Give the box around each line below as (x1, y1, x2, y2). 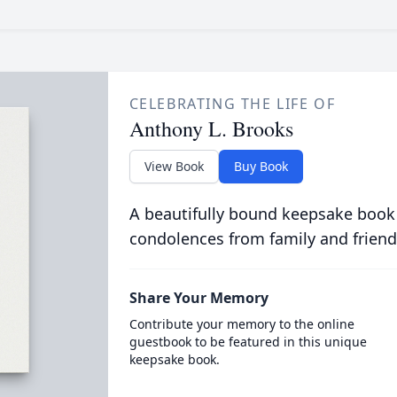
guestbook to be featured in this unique (128, 333, 367, 350)
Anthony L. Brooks (128, 114, 293, 143)
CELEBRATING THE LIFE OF (128, 94, 336, 113)
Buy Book (233, 158, 288, 175)
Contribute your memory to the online (128, 315, 354, 332)
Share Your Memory (128, 288, 269, 307)
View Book (144, 158, 204, 175)
